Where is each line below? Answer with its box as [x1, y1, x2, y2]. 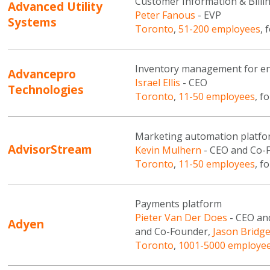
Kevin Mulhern [134, 143, 201, 157]
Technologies [8, 81, 84, 98]
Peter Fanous [134, 8, 195, 22]
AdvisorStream [8, 141, 93, 158]
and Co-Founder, [134, 224, 213, 238]
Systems [8, 14, 57, 31]
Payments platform [134, 196, 222, 210]
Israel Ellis [134, 75, 180, 89]
